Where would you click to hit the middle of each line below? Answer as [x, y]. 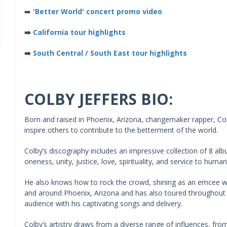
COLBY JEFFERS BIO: [98, 99]
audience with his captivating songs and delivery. [103, 203]
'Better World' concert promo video [97, 11]
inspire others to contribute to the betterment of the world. [121, 130]
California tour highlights [79, 32]
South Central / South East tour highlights [110, 53]
